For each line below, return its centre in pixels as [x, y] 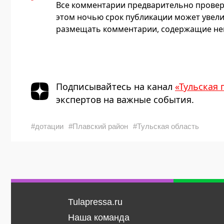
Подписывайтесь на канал [115, 87]
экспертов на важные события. [125, 100]
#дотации [47, 126]
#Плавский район [98, 126]
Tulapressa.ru [95, 202]
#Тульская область [166, 126]
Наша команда [98, 218]
